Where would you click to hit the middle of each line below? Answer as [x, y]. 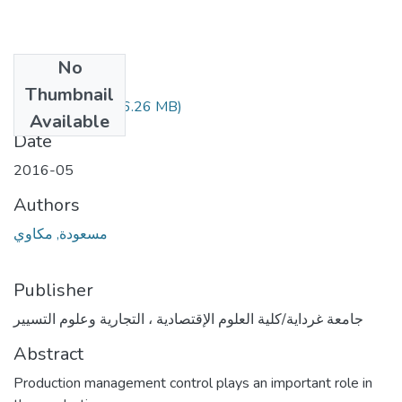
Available [70, 121]
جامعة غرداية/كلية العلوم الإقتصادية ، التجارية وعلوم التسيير [188, 319]
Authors [47, 205]
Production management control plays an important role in [193, 383]
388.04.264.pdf [66, 106]
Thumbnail [70, 94]
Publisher [53, 290]
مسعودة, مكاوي [61, 234]
